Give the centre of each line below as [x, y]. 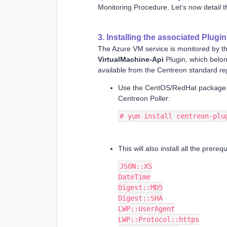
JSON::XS [136, 166]
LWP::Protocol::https [159, 219]
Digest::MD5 [140, 187]
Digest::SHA [140, 198]
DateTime [134, 177]
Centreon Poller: [144, 98]
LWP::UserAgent [146, 209]
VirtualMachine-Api [131, 59]
